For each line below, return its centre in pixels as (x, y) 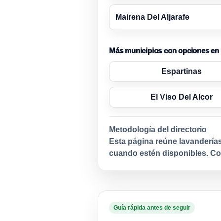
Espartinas (182, 72)
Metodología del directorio (158, 130)
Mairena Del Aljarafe (152, 17)
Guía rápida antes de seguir (152, 208)
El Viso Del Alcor (182, 97)
